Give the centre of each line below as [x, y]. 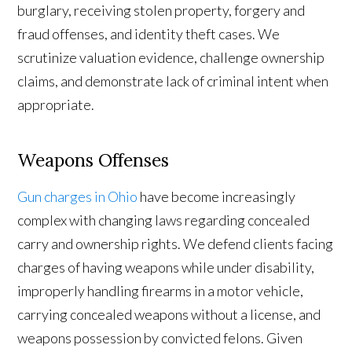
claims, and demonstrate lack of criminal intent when [173, 81]
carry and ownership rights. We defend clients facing [176, 244]
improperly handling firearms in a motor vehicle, [161, 291]
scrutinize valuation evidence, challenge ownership [171, 58]
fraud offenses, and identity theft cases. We [149, 34]
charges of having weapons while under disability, [166, 268]
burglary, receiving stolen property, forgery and [161, 11]
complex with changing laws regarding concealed [164, 220]
